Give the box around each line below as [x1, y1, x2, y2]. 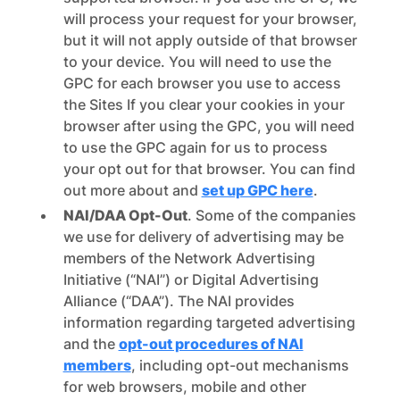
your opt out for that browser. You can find [62, 160, 355, 178]
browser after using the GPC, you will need [62, 117, 354, 135]
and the [62, 335, 119, 353]
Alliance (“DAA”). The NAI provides [62, 292, 295, 310]
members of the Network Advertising [62, 249, 315, 267]
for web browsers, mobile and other [62, 378, 306, 396]
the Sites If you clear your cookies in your [62, 96, 345, 113]
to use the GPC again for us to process [62, 138, 328, 156]
